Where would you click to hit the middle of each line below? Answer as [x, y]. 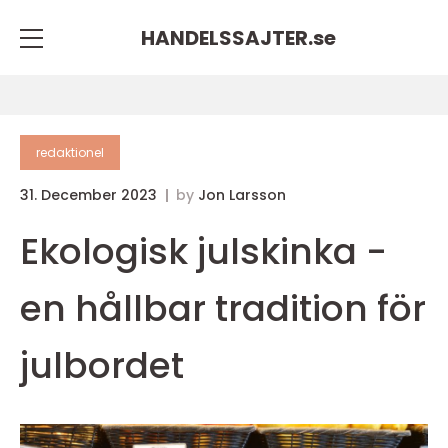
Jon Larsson [242, 195]
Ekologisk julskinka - [203, 251]
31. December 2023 [90, 195]
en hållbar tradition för [223, 308]
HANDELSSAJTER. [226, 37]
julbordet [102, 365]
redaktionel [70, 152]
